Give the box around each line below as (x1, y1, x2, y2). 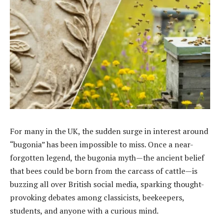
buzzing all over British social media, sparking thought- (10, 179, 204, 190)
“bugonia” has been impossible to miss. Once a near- (10, 139, 193, 150)
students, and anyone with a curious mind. (10, 205, 159, 217)
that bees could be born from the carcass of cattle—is (10, 165, 197, 177)
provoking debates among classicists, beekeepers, (10, 192, 184, 203)
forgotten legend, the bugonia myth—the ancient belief (10, 152, 204, 164)
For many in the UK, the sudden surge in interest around (10, 126, 208, 137)
